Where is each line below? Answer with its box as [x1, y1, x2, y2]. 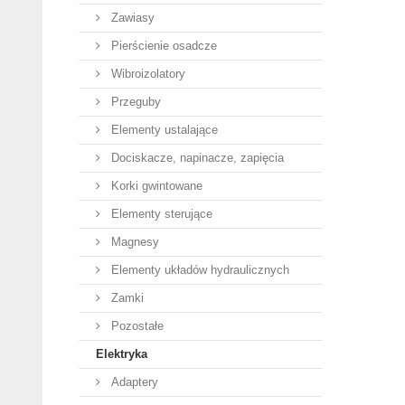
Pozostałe [108, 319, 164, 333]
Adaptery [108, 375, 158, 389]
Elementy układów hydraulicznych [108, 263, 289, 277]
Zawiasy [108, 11, 155, 24]
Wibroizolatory [108, 67, 185, 80]
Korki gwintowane [108, 179, 202, 193]
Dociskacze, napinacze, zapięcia [108, 151, 284, 165]
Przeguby [108, 95, 161, 108]
